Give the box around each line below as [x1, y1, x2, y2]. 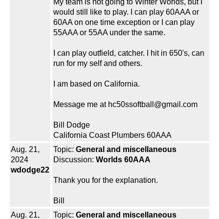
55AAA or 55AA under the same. [53, 28, 165, 37]
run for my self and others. [53, 59, 142, 68]
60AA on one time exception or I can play [53, 18, 195, 27]
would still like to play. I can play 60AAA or [53, 8, 199, 17]
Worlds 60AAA [96, 155, 151, 164]
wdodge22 [11, 166, 49, 175]
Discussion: [53, 155, 96, 164]
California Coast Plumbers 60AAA [53, 131, 172, 140]
